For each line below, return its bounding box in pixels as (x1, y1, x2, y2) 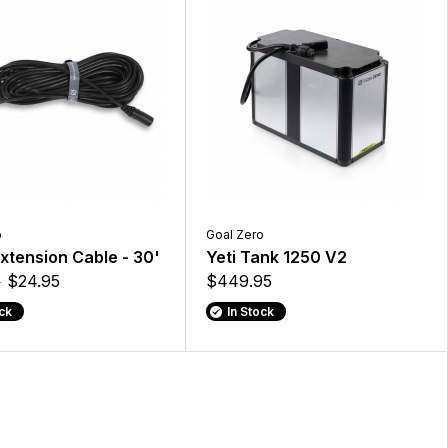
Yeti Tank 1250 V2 (205, 247, 347, 268)
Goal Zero (205, 227, 264, 243)
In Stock (227, 304, 275, 320)
